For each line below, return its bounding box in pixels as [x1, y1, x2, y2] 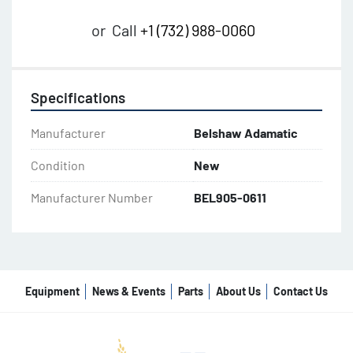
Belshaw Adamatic [194, 125, 298, 141]
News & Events [92, 284, 165, 299]
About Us [216, 284, 261, 299]
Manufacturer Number [31, 190, 153, 206]
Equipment [25, 284, 80, 299]
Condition [31, 158, 85, 173]
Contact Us [273, 284, 328, 299]
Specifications [31, 88, 125, 107]
